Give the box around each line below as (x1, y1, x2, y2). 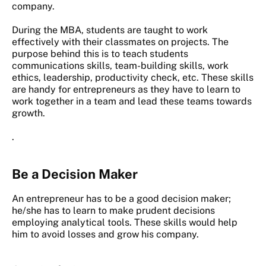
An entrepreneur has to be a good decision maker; (12, 193, 231, 205)
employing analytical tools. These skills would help (12, 217, 237, 229)
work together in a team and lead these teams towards (12, 96, 252, 107)
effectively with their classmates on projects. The (12, 36, 229, 48)
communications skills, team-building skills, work (12, 60, 229, 72)
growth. (12, 107, 45, 119)
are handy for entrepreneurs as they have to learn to (12, 84, 240, 96)
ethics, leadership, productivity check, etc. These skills (12, 72, 254, 84)
